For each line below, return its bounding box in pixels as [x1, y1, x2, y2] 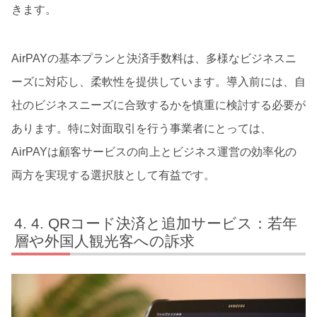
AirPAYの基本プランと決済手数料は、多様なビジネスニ [11, 52, 296, 64]
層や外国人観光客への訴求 [14, 232, 195, 249]
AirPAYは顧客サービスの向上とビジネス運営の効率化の [11, 145, 296, 158]
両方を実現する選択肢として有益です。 [11, 168, 215, 181]
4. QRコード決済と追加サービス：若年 [31, 214, 298, 231]
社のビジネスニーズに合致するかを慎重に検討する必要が [11, 98, 306, 111]
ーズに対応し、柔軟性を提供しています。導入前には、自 [11, 75, 306, 88]
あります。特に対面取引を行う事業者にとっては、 [11, 122, 272, 134]
